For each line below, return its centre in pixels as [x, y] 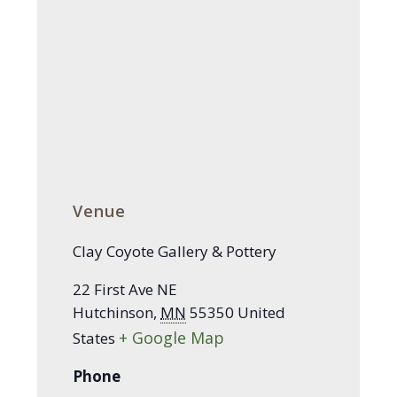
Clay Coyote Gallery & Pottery [175, 252]
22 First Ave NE [125, 290]
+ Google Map [172, 338]
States [94, 339]
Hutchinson [113, 313]
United [262, 313]
